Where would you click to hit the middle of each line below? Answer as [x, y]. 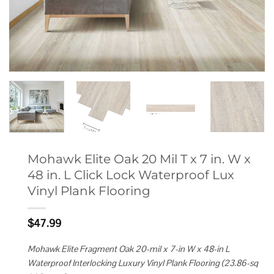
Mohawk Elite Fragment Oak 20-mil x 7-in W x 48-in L [128, 249]
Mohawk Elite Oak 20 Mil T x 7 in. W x [139, 158]
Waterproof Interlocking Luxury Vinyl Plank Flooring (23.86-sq [143, 263]
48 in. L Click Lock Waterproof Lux [131, 174]
